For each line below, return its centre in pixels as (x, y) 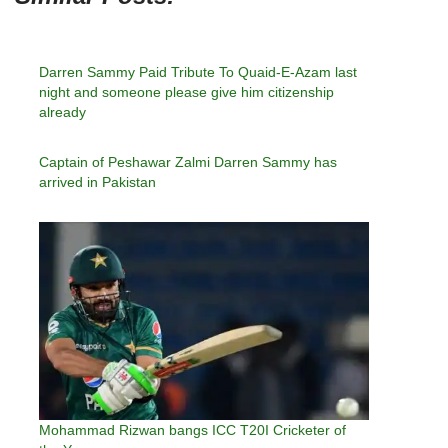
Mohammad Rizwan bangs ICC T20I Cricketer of (192, 429)
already (62, 111)
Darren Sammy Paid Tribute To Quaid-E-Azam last (198, 71)
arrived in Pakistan (97, 181)
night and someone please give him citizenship (186, 91)
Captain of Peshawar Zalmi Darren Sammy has (188, 161)
